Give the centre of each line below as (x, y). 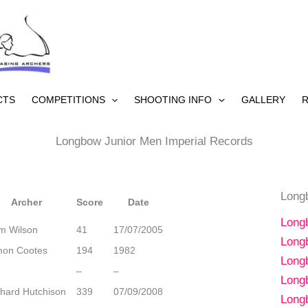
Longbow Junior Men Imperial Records (154, 141)
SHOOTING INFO (173, 100)
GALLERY (263, 100)
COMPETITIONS (68, 100)
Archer (26, 202)
